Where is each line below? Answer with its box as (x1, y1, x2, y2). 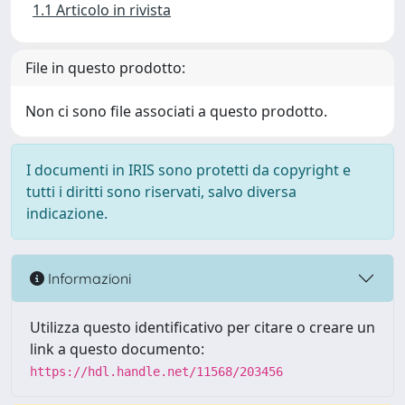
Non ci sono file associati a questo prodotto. (25, 101, 327, 121)
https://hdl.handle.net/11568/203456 (30, 364, 283, 379)
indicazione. (26, 203, 108, 223)
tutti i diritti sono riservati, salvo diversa (26, 182, 297, 202)
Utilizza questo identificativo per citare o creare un (30, 317, 375, 337)
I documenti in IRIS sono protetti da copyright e (26, 160, 351, 180)
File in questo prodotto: (25, 58, 185, 78)
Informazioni (44, 268, 131, 287)
